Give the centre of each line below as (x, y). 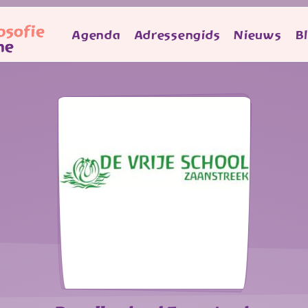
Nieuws (258, 35)
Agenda (97, 35)
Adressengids (177, 35)
